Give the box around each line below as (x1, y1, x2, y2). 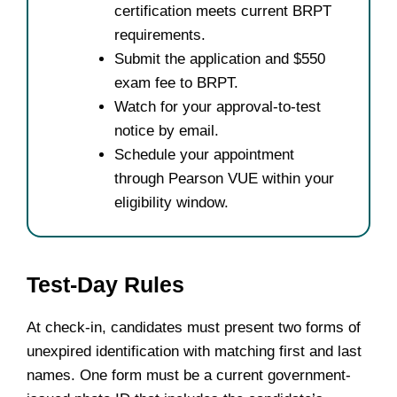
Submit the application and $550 (114, 50, 325, 67)
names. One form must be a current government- (27, 366, 351, 384)
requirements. (114, 26, 206, 43)
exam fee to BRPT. (114, 74, 238, 91)
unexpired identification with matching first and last (27, 342, 362, 360)
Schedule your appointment (114, 145, 294, 163)
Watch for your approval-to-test (114, 97, 321, 115)
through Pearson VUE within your (114, 169, 334, 187)
